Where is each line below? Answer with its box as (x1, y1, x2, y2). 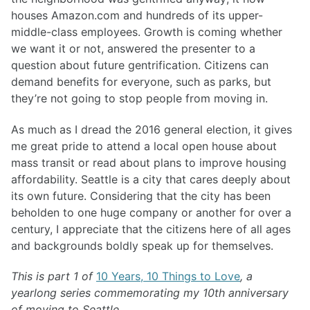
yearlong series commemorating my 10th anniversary (11, 286, 289, 300)
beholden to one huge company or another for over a (11, 205, 291, 219)
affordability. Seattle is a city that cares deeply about (11, 172, 291, 186)
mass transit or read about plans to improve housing (11, 155, 286, 170)
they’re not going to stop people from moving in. (11, 91, 268, 105)
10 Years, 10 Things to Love (96, 269, 240, 284)
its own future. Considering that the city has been (11, 188, 271, 203)
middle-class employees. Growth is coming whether (11, 24, 282, 39)
